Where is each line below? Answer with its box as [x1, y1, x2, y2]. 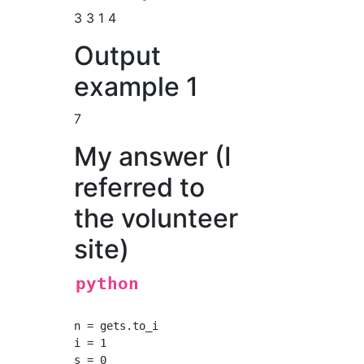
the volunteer [74, 202, 239, 234]
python [76, 274, 140, 293]
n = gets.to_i [74, 319, 159, 332]
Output [74, 40, 162, 71]
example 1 [74, 71, 199, 102]
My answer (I [74, 141, 232, 172]
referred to [74, 171, 206, 203]
